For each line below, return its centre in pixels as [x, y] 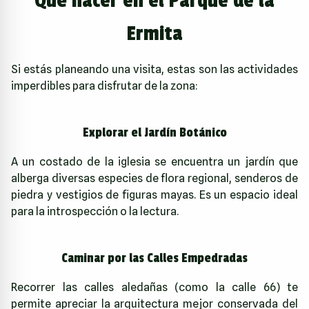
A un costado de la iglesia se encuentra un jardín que [154, 161]
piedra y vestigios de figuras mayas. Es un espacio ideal [154, 195]
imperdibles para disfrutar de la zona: [104, 86]
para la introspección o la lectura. [95, 211]
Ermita [154, 33]
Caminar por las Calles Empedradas [154, 258]
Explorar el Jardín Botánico [154, 132]
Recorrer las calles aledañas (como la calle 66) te [154, 287]
